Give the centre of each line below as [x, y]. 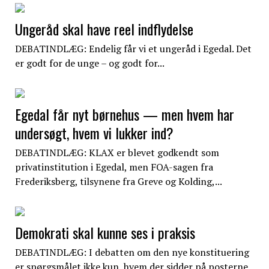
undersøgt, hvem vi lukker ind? [94, 132]
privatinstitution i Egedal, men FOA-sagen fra [114, 167]
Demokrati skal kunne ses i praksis [105, 232]
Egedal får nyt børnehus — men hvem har [124, 114]
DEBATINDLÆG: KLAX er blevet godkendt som [117, 152]
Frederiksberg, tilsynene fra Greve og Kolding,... [118, 181]
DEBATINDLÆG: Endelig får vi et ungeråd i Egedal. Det [133, 48]
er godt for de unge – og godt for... [89, 63]
